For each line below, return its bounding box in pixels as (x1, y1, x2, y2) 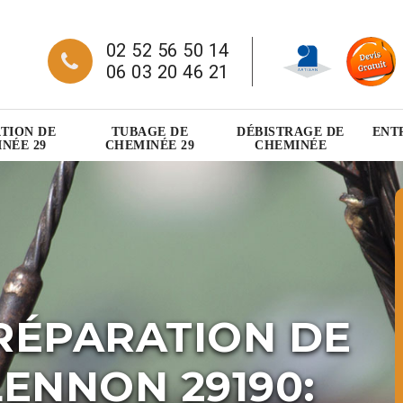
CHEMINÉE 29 (104, 139, 195, 153)
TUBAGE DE (111, 125, 189, 139)
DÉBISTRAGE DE (237, 125, 345, 139)
